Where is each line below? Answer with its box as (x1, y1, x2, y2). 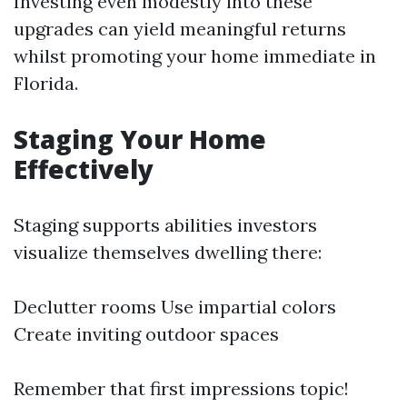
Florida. (14, 72, 78, 94)
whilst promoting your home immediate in (14, 45, 376, 67)
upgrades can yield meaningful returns (14, 17, 346, 40)
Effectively (14, 152, 154, 186)
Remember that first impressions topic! (14, 377, 349, 400)
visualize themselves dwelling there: (14, 241, 322, 263)
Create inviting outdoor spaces (14, 323, 279, 345)
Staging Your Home (14, 122, 266, 156)
